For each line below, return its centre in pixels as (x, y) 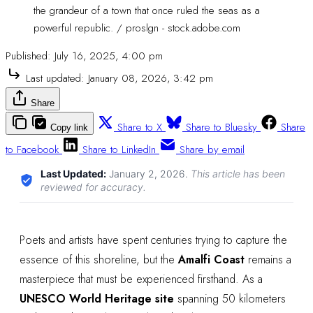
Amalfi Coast (211, 260)
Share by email (212, 150)
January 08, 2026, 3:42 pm (151, 78)
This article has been (238, 174)
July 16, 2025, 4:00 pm (109, 56)
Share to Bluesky (221, 127)
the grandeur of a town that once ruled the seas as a (147, 10)
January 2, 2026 (147, 174)
